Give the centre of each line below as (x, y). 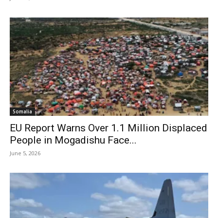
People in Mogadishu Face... (73, 140)
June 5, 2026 (25, 153)
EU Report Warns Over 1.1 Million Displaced (109, 128)
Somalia (22, 111)
